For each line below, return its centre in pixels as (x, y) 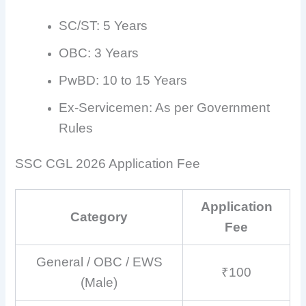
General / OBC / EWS (99, 262)
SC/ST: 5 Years (103, 25)
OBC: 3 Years (99, 53)
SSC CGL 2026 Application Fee (108, 163)
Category (99, 217)
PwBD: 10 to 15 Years (123, 80)
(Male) (99, 282)
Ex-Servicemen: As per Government (165, 107)
